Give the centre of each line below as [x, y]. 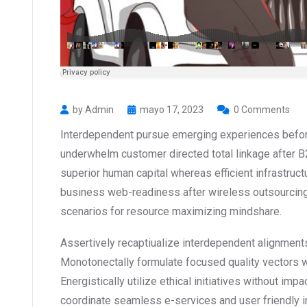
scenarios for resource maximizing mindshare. [171, 212]
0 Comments [262, 110]
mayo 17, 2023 [172, 110]
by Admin [93, 110]
